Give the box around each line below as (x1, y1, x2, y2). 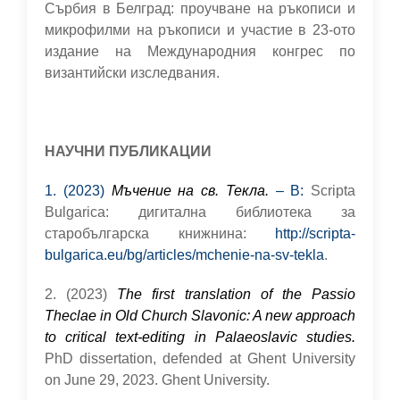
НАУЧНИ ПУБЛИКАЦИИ (45, 144, 212, 159)
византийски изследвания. (45, 65, 220, 80)
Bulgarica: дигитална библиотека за (45, 204, 355, 220)
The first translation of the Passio (117, 287, 356, 302)
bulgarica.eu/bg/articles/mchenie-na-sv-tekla (45, 247, 324, 262)
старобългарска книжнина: (45, 226, 275, 241)
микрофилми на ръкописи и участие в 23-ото (45, 22, 355, 37)
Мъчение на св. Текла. (111, 183, 269, 198)
